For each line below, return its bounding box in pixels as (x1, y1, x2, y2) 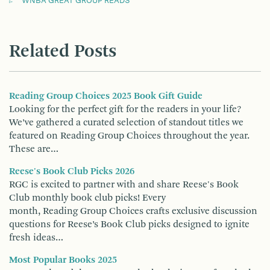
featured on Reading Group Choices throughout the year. (9, 131, 250, 141)
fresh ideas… (9, 233, 63, 243)
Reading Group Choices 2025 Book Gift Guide (9, 91, 202, 101)
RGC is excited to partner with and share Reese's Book (9, 180, 239, 190)
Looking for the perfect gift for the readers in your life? (9, 104, 241, 115)
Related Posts (9, 42, 116, 61)
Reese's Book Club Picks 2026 (9, 166, 134, 177)
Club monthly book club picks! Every (9, 193, 166, 203)
